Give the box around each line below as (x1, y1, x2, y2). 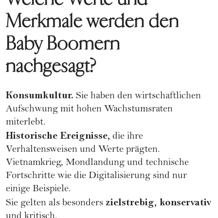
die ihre (110, 131, 143, 142)
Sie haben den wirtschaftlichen (73, 91, 201, 102)
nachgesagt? (6, 54, 96, 77)
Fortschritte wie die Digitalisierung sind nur (6, 171, 187, 182)
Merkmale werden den (6, 9, 179, 33)
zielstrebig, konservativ (106, 196, 211, 208)
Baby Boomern (6, 32, 120, 55)
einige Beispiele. (6, 184, 71, 195)
